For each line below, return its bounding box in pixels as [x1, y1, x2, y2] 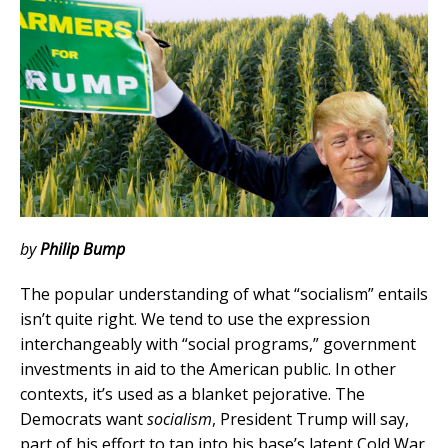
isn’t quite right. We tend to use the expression [20, 307, 370, 330]
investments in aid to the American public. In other [20, 357, 396, 380]
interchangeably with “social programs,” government [20, 332, 416, 355]
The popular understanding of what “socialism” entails [20, 282, 428, 305]
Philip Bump [40, 237, 125, 260]
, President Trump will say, [212, 407, 409, 430]
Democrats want [20, 407, 147, 430]
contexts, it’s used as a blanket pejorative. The [20, 382, 365, 405]
